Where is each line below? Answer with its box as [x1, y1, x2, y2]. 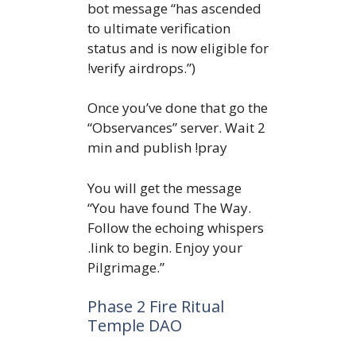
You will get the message [87, 178, 242, 197]
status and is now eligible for [87, 38, 269, 57]
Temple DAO [87, 315, 182, 337]
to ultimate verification [87, 18, 230, 37]
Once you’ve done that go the [87, 99, 268, 118]
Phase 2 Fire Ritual [87, 296, 224, 318]
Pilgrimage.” [87, 257, 164, 277]
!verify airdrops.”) [87, 58, 195, 77]
